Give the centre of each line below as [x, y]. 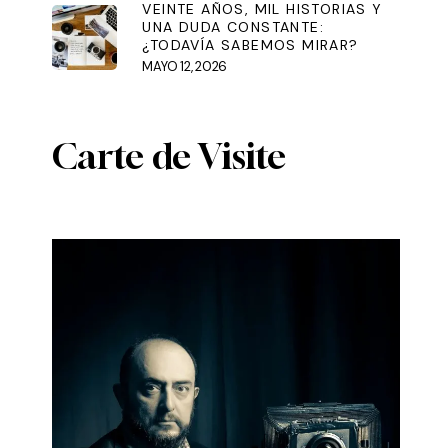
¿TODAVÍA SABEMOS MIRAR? [250, 45]
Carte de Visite [169, 156]
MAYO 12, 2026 [184, 67]
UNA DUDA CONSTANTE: [233, 27]
